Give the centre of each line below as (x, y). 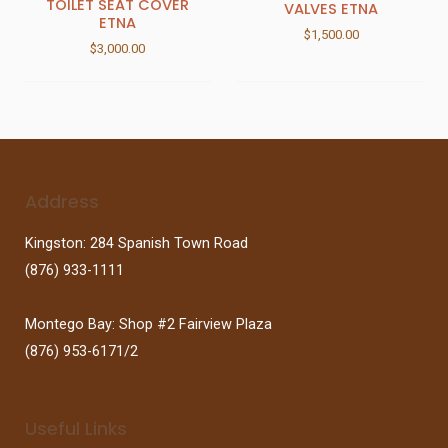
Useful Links (76, 428)
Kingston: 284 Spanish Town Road (136, 242)
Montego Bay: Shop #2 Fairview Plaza (148, 323)
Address (62, 202)
